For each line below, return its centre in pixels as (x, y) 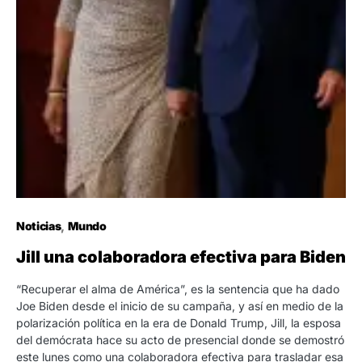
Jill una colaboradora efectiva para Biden (181, 257)
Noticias (39, 225)
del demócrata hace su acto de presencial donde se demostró (180, 339)
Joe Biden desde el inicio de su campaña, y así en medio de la (180, 305)
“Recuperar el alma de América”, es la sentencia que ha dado (178, 288)
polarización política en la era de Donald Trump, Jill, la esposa (179, 322)
